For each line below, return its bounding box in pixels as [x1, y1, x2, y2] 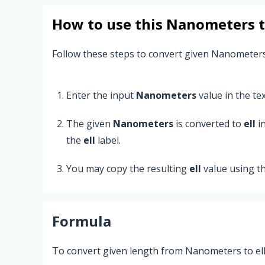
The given [66, 117, 113, 130]
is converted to [173, 117, 244, 130]
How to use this [52, 14, 166, 34]
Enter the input [66, 88, 136, 102]
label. [95, 133, 121, 147]
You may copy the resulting [66, 161, 189, 175]
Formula [52, 211, 111, 231]
